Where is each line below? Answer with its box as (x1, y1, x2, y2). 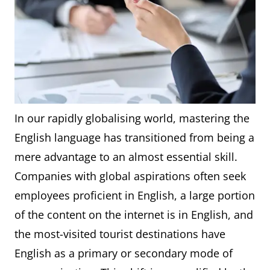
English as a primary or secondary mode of (14, 246, 233, 260)
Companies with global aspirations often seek (14, 169, 246, 183)
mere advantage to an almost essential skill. (14, 149, 237, 164)
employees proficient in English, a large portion (14, 188, 255, 202)
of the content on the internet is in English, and (14, 207, 253, 222)
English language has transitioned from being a (14, 130, 254, 145)
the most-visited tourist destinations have (14, 227, 225, 241)
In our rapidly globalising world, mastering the (14, 111, 250, 125)
